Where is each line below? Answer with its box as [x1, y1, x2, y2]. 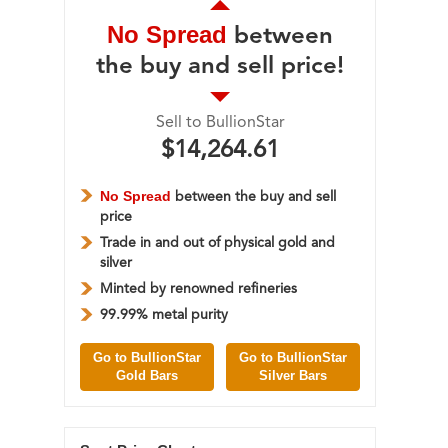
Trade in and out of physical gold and [100, 235, 335, 250]
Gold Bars [116, 367, 179, 383]
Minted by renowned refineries [100, 281, 297, 296]
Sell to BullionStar [155, 114, 285, 131]
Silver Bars [258, 367, 327, 383]
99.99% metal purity [100, 307, 228, 322]
